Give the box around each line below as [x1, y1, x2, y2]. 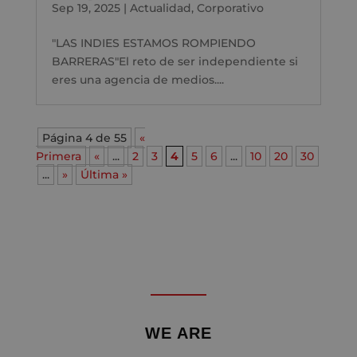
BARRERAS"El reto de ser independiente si [51, 53, 298, 69]
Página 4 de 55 [41, 130, 127, 145]
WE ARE [145, 324, 212, 342]
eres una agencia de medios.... [51, 72, 224, 87]
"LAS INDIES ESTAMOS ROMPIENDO [51, 35, 256, 50]
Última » [80, 167, 127, 182]
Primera [35, 148, 81, 163]
